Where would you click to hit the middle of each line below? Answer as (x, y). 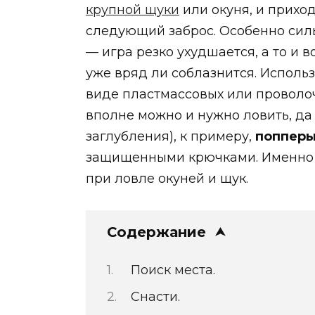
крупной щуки (133, 9)
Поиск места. (173, 270)
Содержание (156, 232)
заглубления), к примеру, (171, 136)
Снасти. (155, 296)
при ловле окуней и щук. (167, 178)
